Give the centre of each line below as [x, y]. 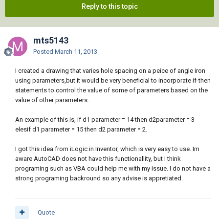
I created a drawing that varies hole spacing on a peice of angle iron [110, 71]
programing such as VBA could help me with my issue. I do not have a [113, 169]
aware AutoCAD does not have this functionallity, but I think [98, 159]
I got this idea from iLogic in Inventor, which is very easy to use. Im [107, 149]
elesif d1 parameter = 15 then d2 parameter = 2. [81, 130]
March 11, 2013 [76, 52]
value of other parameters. [52, 100]
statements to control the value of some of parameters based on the [111, 90]
